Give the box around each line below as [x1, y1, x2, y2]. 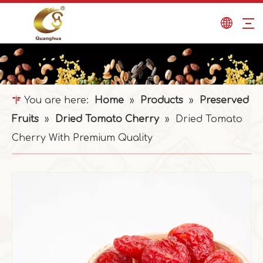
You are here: [21, 95, 92, 106]
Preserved [200, 95, 249, 106]
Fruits [12, 114, 39, 124]
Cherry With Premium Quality [12, 133, 153, 143]
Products [140, 95, 183, 106]
